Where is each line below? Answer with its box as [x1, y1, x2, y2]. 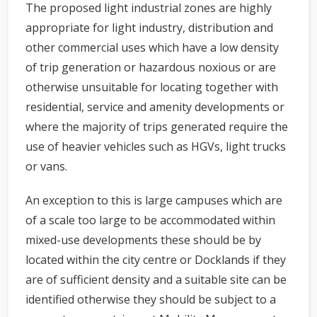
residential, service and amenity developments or [25, 99, 284, 115]
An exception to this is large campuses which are [25, 192, 282, 208]
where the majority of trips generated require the [25, 119, 288, 134]
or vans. [25, 158, 67, 174]
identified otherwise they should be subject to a [25, 292, 276, 307]
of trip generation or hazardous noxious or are [25, 59, 276, 75]
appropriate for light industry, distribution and [25, 20, 273, 35]
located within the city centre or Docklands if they [25, 252, 286, 267]
